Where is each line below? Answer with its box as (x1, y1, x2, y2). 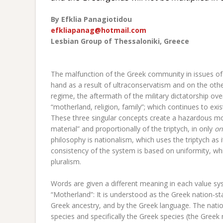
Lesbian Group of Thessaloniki (51, 36, 160, 46)
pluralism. (51, 157, 81, 166)
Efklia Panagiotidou (61, 14, 132, 24)
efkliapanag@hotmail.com (51, 25, 146, 35)
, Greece (160, 36, 189, 46)
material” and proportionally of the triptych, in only (51, 124, 215, 133)
